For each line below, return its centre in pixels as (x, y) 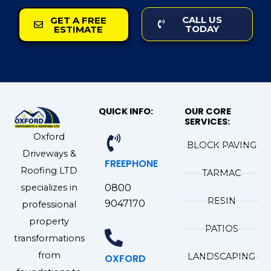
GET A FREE (78, 20)
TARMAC (222, 173)
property (49, 222)
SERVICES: (207, 122)
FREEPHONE (131, 164)
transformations (49, 239)
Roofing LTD (49, 171)
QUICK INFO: (126, 112)
